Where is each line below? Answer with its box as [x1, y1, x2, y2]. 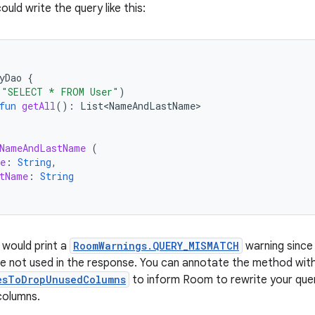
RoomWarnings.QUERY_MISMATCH [73, 239, 239, 252]
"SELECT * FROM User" [1, 85, 119, 98]
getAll [22, 99, 56, 112]
